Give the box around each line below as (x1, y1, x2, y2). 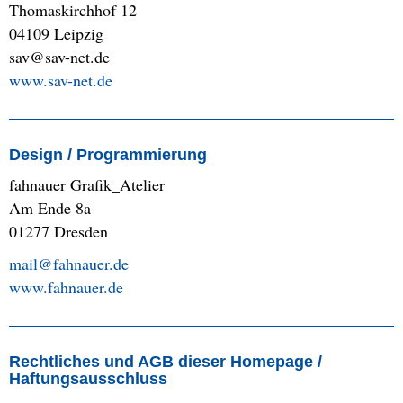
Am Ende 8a (9, 197, 91, 219)
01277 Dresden (9, 220, 108, 243)
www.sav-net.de (9, 69, 112, 92)
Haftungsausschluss (9, 370, 167, 389)
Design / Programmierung (9, 146, 207, 165)
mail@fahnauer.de (9, 253, 129, 275)
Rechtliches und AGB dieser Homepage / (9, 353, 322, 372)
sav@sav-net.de (9, 46, 110, 68)
